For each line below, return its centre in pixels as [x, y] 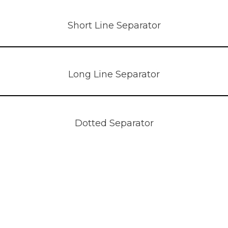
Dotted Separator [114, 123]
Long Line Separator [114, 74]
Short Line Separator [114, 25]
